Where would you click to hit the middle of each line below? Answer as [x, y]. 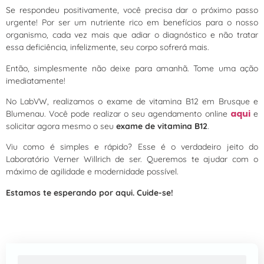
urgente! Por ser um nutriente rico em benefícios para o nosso [132, 23]
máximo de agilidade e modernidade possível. [92, 172]
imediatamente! [36, 80]
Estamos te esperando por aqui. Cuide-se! [90, 192]
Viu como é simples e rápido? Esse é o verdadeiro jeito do [132, 147]
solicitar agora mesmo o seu [61, 126]
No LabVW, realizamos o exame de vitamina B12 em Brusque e [132, 101]
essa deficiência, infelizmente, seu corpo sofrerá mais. [108, 47]
